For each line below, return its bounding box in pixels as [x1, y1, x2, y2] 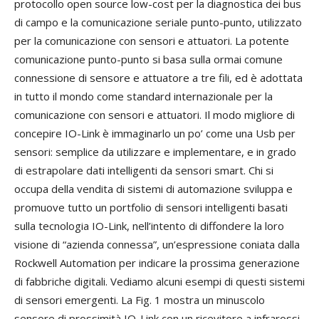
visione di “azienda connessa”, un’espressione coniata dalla [14, 237, 300, 252]
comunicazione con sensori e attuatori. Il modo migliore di [14, 108, 295, 122]
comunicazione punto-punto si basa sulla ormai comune [14, 52, 283, 67]
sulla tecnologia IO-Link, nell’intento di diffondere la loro [14, 219, 284, 234]
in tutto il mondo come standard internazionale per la [14, 89, 273, 104]
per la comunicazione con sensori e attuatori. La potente [14, 33, 289, 48]
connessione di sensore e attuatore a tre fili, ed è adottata [14, 70, 303, 85]
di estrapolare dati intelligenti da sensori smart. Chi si [14, 163, 273, 178]
